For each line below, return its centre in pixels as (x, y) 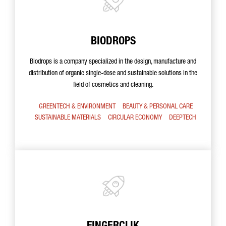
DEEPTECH (183, 118)
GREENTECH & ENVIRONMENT (77, 107)
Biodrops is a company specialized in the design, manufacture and (113, 62)
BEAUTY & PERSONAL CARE (157, 107)
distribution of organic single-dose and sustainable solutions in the (113, 74)
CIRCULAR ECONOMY (135, 118)
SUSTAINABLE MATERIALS (68, 118)
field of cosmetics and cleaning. (113, 85)
